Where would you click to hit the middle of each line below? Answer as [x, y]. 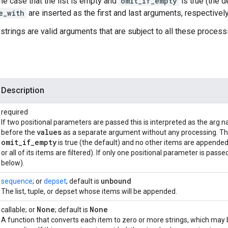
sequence [17, 181]
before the [19, 133]
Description [23, 91]
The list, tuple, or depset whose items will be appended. [89, 192]
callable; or [19, 210]
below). [13, 163]
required [15, 112]
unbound [116, 181]
